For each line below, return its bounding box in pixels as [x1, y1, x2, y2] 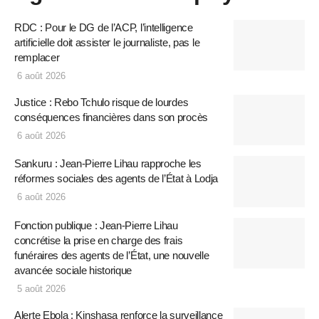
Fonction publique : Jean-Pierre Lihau [14, 219, 178, 231]
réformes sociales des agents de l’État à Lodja [14, 172, 219, 185]
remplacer [14, 51, 60, 63]
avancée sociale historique [14, 263, 132, 276]
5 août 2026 [14, 283, 66, 294]
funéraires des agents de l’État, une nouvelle [14, 249, 209, 261]
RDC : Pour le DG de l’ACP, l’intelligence [14, 21, 193, 33]
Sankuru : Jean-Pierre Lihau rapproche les [14, 157, 202, 170]
